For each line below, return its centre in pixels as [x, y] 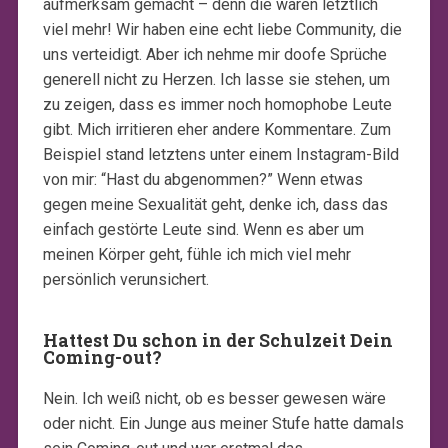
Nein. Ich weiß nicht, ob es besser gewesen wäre [214, 398]
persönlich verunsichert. [125, 279]
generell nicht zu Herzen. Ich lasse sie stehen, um [216, 79]
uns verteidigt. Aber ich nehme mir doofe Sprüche [214, 54]
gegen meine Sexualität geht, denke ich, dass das [215, 204]
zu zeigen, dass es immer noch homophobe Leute [217, 104]
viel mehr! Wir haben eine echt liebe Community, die [222, 29]
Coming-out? [102, 357]
